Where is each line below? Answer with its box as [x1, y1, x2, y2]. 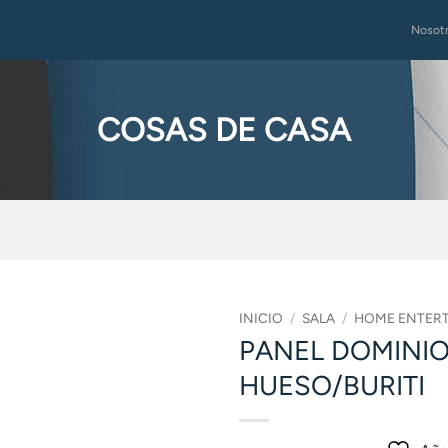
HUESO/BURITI [239, 368, 425, 402]
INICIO [239, 310, 283, 326]
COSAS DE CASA [97, 111, 351, 149]
